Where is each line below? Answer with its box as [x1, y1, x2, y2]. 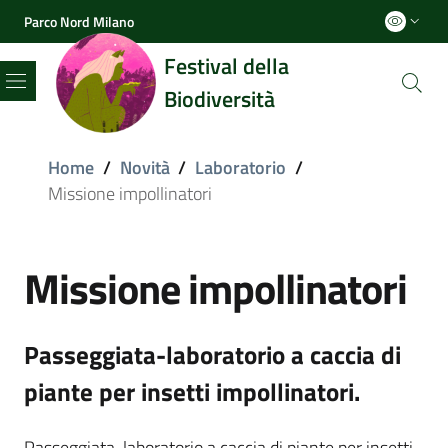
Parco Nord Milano [24, 10, 134, 32]
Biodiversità [164, 81, 275, 116]
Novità [119, 154, 170, 182]
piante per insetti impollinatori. [24, 372, 360, 411]
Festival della [164, 48, 289, 83]
